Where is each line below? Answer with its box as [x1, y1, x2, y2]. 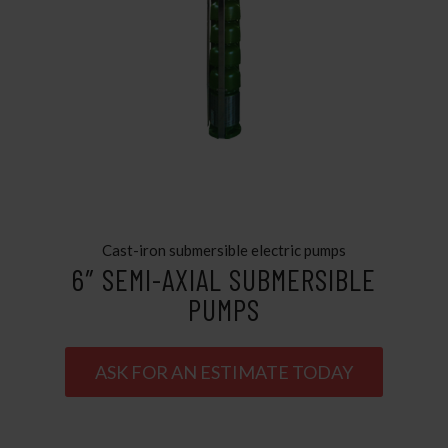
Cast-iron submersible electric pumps [101, 240, 346, 259]
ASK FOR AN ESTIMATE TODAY [94, 361, 353, 384]
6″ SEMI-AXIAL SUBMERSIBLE [71, 261, 377, 298]
